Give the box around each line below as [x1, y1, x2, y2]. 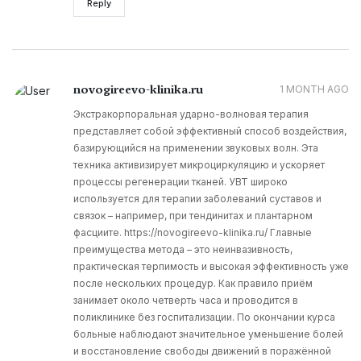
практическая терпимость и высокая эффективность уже [73, 260, 349, 273]
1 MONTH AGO [280, 83, 349, 96]
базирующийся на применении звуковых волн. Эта [73, 142, 318, 155]
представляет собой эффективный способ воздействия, [73, 125, 346, 138]
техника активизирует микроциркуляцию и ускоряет [73, 159, 325, 172]
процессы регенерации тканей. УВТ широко [73, 176, 288, 189]
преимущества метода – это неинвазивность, [73, 243, 293, 256]
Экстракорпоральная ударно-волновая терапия [73, 108, 309, 121]
